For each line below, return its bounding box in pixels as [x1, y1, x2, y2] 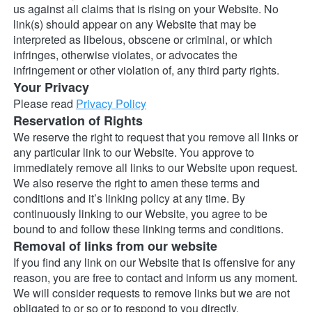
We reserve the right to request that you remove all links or [13, 129, 298, 146]
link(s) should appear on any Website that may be [13, 16, 256, 33]
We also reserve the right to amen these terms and [13, 175, 260, 192]
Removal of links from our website [13, 237, 217, 256]
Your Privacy [13, 78, 89, 97]
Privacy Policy [76, 95, 146, 112]
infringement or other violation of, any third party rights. [13, 62, 279, 79]
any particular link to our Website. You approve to [13, 144, 254, 161]
